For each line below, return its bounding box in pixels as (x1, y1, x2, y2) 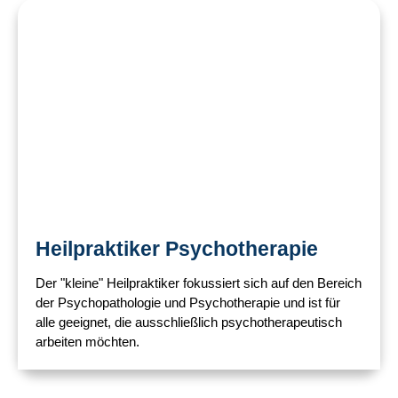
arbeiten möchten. (36, 334, 139, 349)
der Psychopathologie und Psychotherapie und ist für (36, 295, 340, 310)
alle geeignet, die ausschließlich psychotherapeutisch (36, 314, 342, 330)
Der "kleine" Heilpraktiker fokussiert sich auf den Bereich (36, 275, 362, 291)
